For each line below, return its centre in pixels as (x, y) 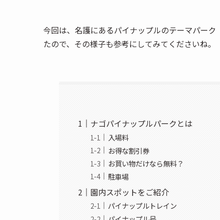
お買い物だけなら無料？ (146, 164)
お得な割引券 (129, 150)
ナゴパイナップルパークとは (142, 124)
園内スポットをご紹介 (130, 192)
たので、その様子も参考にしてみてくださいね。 (129, 43)
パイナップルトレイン (143, 206)
